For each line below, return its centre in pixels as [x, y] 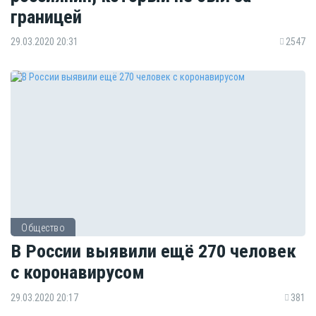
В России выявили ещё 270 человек [153, 251]
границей [46, 16]
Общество [43, 227]
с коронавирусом [78, 272]
